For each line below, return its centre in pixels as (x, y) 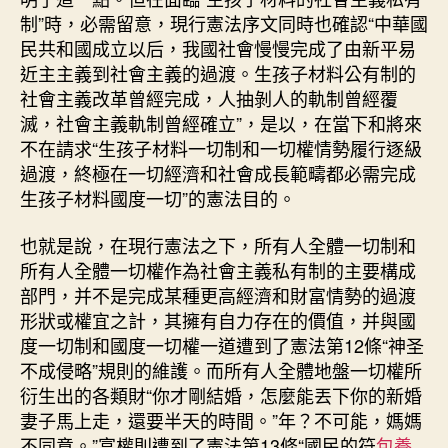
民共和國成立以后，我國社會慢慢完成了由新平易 (218, 47)
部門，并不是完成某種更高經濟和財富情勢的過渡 (218, 295)
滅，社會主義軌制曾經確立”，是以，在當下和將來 (221, 122)
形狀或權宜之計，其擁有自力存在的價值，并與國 (218, 320)
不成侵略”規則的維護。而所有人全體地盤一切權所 (221, 370)
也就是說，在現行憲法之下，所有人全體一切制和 (218, 245)
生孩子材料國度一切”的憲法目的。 (158, 197)
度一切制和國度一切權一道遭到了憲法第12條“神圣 (222, 345)
